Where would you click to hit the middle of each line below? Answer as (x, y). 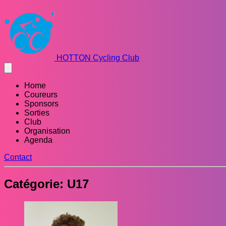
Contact (18, 157)
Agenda (38, 140)
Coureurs (41, 95)
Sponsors (41, 104)
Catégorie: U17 (46, 184)
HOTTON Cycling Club (97, 58)
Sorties (37, 113)
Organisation (47, 131)
